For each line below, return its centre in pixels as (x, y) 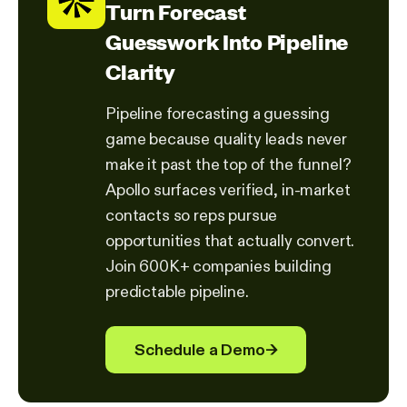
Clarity (140, 71)
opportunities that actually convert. (230, 240)
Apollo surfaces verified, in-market (228, 189)
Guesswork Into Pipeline (227, 41)
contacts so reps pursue (192, 215)
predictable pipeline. (177, 291)
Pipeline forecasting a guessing (218, 113)
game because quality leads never (226, 139)
